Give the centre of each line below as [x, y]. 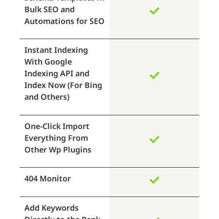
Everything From [56, 138]
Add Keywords [52, 208]
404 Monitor [48, 179]
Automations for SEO [65, 21]
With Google [48, 62]
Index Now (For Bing [63, 85]
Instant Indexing [56, 50]
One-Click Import [57, 126]
